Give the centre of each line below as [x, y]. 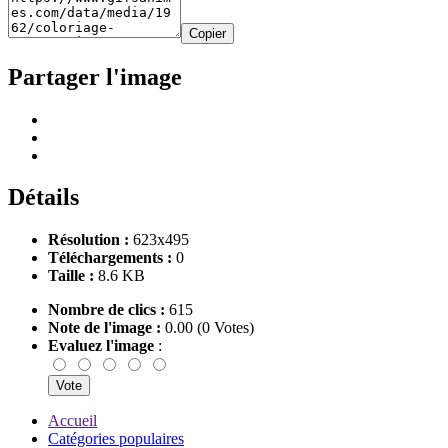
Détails [43, 197]
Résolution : [88, 240]
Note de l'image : [104, 328]
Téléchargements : [110, 258]
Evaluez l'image [103, 346]
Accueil [72, 421]
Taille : [71, 276]
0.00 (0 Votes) [207, 328]
